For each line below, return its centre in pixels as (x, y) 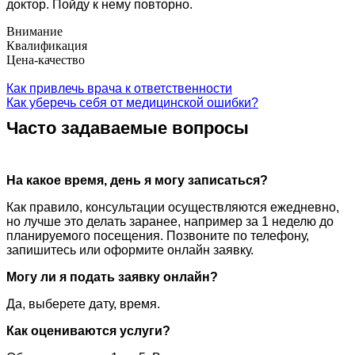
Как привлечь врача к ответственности (119, 88)
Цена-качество (46, 59)
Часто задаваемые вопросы (128, 128)
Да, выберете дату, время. (83, 303)
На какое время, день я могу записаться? (137, 180)
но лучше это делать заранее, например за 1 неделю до (170, 221)
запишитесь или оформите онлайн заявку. (130, 250)
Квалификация (47, 45)
